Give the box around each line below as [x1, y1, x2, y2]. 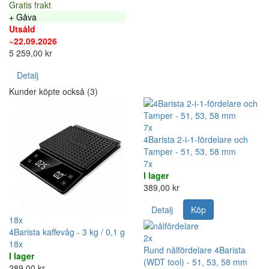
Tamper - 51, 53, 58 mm [144, 145, 236, 157]
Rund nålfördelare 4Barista [144, 243, 246, 256]
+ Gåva [9, 10, 37, 23]
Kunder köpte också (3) [9, 85, 98, 97]
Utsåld [9, 22, 35, 35]
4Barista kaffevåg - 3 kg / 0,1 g [9, 225, 125, 238]
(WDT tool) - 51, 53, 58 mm [144, 255, 247, 268]
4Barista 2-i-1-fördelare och [144, 133, 248, 145]
